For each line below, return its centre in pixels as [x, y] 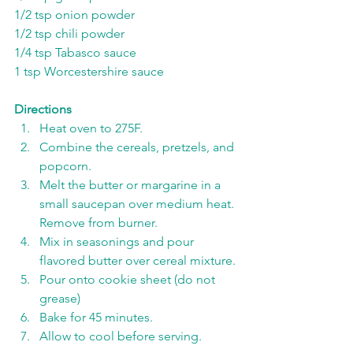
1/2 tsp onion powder [74, 15]
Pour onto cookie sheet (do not [129, 280]
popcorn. [65, 166]
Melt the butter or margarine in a [132, 185]
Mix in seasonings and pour [118, 242]
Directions [43, 110]
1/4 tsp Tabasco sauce [75, 53]
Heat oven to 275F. [93, 128]
